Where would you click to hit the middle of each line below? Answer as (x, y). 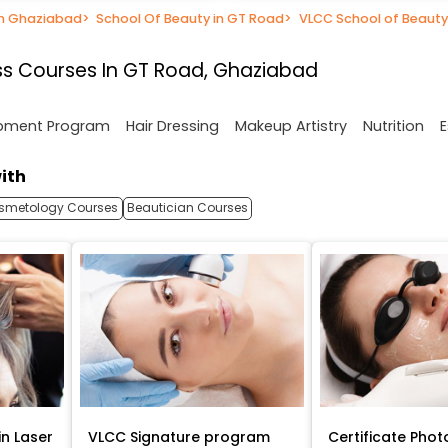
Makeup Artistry (291, 126)
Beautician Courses (187, 208)
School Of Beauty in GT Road (190, 18)
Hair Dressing (172, 126)
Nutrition (393, 126)
